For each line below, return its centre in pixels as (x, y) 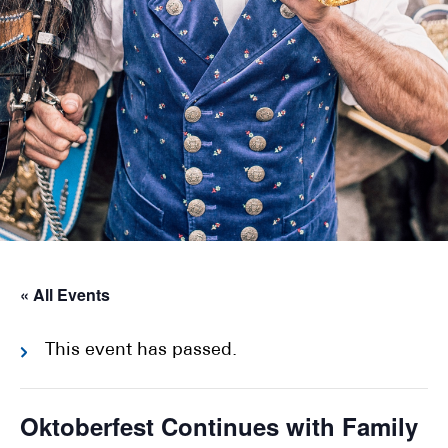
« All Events (65, 294)
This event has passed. (141, 350)
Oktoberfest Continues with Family (219, 426)
